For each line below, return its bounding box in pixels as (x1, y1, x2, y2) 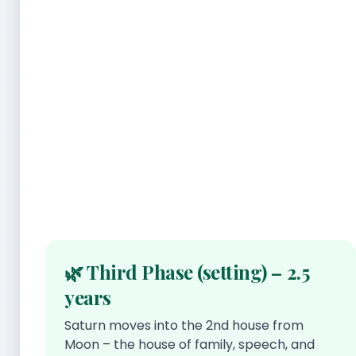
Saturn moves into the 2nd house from (64, 315, 304, 335)
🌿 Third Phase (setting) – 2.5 (64, 258, 310, 284)
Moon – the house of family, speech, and (64, 335, 315, 354)
